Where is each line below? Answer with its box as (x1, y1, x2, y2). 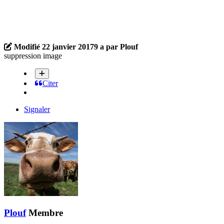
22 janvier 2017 (42, 42, 94, 51)
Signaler (24, 105, 50, 114)
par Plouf (104, 42, 138, 51)
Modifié (14, 42, 42, 51)
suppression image (4, 51, 62, 60)
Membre (28, 207, 63, 218)
